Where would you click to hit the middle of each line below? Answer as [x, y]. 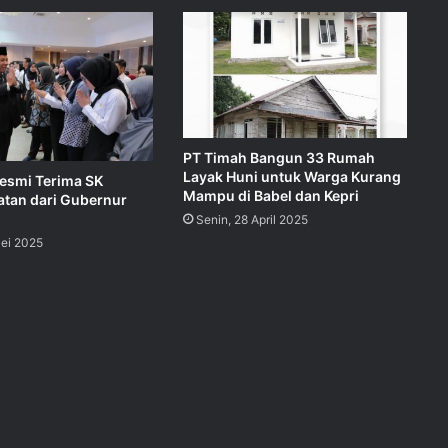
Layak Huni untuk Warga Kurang [291, 177]
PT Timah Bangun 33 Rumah [278, 158]
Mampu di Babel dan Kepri [270, 196]
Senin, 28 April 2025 [251, 220]
